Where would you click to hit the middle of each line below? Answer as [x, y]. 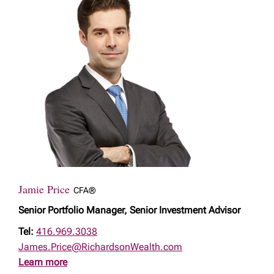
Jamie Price [46, 189]
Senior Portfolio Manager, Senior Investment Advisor [129, 210]
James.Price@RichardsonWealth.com [100, 247]
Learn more [43, 262]
